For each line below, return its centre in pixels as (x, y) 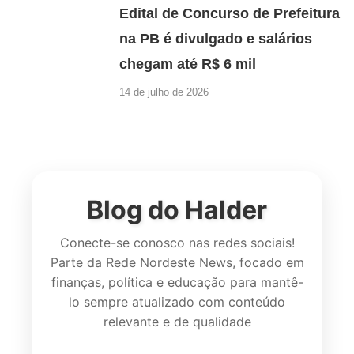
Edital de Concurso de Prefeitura (230, 13)
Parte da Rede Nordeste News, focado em (177, 263)
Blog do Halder (177, 210)
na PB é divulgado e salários (216, 38)
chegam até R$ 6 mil (188, 64)
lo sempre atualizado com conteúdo (177, 302)
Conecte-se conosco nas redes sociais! (177, 243)
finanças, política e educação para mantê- (177, 282)
